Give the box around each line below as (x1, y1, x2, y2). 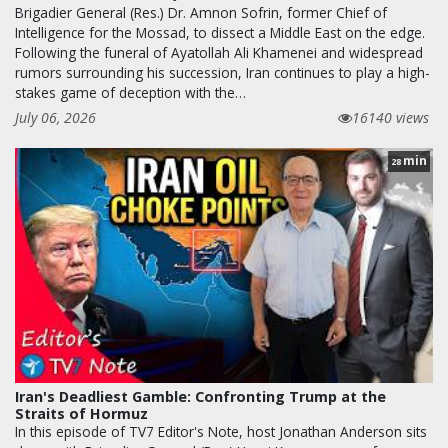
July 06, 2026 (15, 107, 96, 127)
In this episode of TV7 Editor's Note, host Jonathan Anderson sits (15, 421, 427, 441)
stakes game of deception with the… (15, 82, 246, 102)
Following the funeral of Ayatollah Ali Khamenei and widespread (15, 42, 423, 62)
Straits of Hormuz (15, 403, 148, 423)
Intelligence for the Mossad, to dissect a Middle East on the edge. (15, 22, 425, 42)
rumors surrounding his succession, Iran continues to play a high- (15, 62, 430, 82)
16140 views (352, 107, 429, 127)
